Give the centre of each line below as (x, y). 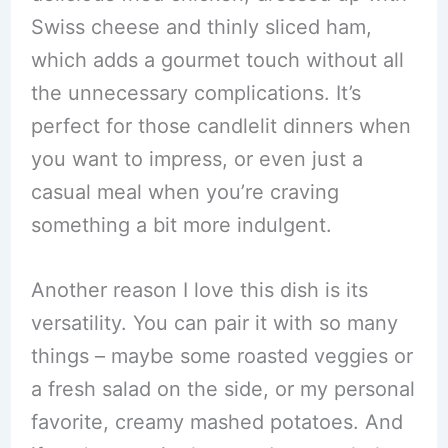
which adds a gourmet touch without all (217, 60)
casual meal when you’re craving (184, 192)
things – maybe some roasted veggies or (221, 356)
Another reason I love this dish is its (199, 290)
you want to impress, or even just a (196, 159)
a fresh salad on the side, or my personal (222, 389)
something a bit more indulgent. (181, 225)
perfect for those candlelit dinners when (220, 126)
